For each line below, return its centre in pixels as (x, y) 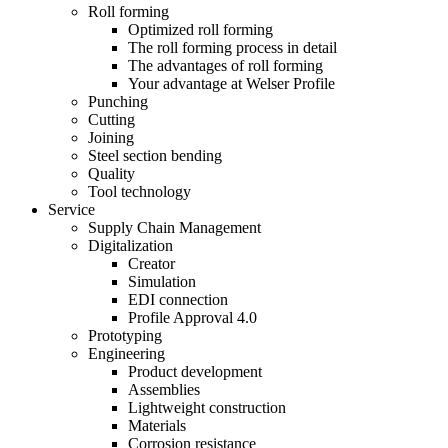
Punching (118, 101)
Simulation (162, 281)
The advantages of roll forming (225, 65)
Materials (157, 425)
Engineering (126, 353)
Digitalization (130, 245)
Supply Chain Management (174, 227)
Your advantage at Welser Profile (231, 83)
